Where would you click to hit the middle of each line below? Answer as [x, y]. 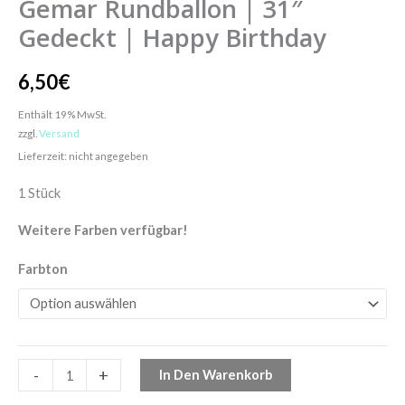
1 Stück [39, 193]
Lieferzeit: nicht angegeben [83, 155]
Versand [59, 132]
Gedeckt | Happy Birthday [172, 37]
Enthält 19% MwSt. [62, 113]
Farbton [43, 268]
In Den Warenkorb [215, 375]
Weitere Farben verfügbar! [103, 231]
